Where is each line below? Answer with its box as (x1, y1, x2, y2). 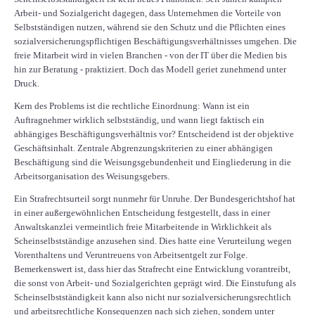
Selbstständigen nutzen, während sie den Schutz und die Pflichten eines (14, 21, 285, 32)
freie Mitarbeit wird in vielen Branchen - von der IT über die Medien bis (14, 49, 287, 60)
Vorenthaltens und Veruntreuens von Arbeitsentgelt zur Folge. (14, 249, 247, 260)
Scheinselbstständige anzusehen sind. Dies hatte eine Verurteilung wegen (14, 235, 292, 246)
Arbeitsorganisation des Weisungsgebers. (14, 170, 169, 181)
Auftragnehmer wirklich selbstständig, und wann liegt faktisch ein (14, 114, 264, 125)
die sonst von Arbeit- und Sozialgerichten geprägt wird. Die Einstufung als (14, 277, 296, 288)
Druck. (14, 77, 39, 89)
